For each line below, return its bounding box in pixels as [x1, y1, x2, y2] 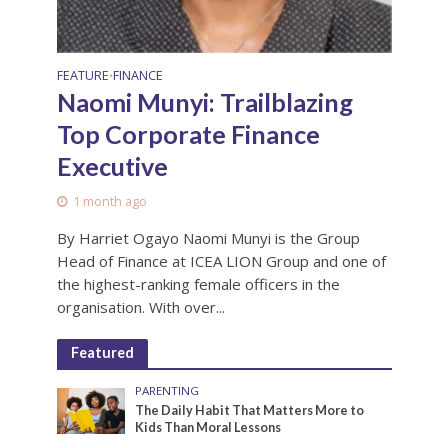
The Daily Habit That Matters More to [135, 403, 365, 419]
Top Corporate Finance [56, 119, 320, 150]
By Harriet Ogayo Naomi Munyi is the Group [56, 228, 360, 249]
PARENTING [135, 383, 200, 399]
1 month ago [72, 193, 147, 211]
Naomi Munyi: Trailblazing [56, 87, 353, 118]
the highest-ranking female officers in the [56, 274, 340, 295]
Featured [70, 344, 134, 362]
